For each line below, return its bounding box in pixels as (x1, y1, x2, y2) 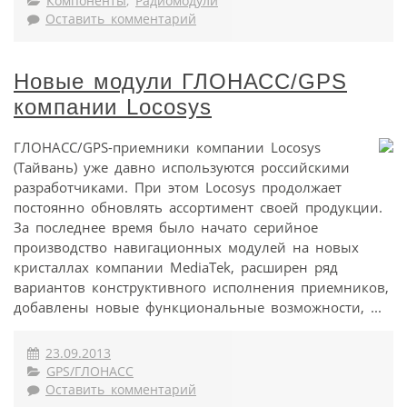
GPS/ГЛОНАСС (46, 362, 134, 380)
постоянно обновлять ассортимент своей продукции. (14, 197, 382, 216)
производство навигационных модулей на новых (14, 237, 359, 256)
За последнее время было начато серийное (14, 217, 318, 236)
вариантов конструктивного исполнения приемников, (14, 277, 389, 296)
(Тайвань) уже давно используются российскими (14, 157, 350, 176)
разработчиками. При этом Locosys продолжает (14, 177, 342, 196)
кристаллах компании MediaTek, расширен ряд (14, 257, 338, 276)
